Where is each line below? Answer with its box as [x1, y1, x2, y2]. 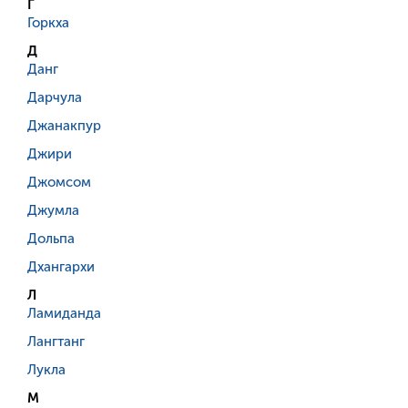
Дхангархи [27, 259, 95, 276]
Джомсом [27, 174, 91, 191]
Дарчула [27, 89, 82, 107]
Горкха [27, 15, 69, 32]
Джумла [27, 202, 79, 219]
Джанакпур [27, 117, 101, 135]
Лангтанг [27, 333, 85, 351]
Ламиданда [27, 305, 101, 322]
